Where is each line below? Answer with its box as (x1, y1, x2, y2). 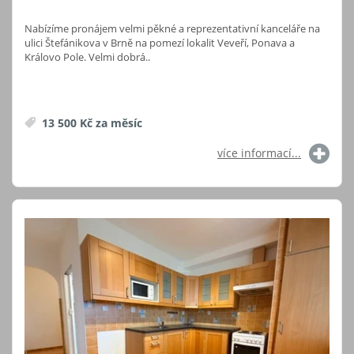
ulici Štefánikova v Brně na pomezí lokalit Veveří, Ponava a (24, 35, 295, 50)
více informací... (217, 145, 301, 160)
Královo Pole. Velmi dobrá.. (24, 49, 150, 64)
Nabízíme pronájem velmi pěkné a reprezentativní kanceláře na (24, 21, 320, 36)
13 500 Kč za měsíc (39, 115, 142, 130)
